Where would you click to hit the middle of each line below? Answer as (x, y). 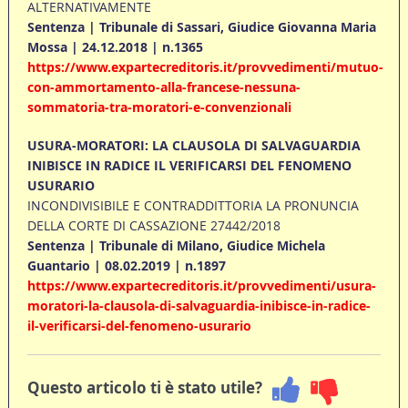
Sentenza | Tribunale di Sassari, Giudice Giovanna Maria (201, 27)
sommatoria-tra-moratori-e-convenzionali (159, 107)
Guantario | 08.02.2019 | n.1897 (126, 266)
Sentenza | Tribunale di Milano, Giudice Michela (176, 246)
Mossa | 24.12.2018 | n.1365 (115, 47)
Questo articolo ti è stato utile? (144, 387)
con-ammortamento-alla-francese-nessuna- (163, 87)
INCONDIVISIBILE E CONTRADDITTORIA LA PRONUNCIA (193, 206)
